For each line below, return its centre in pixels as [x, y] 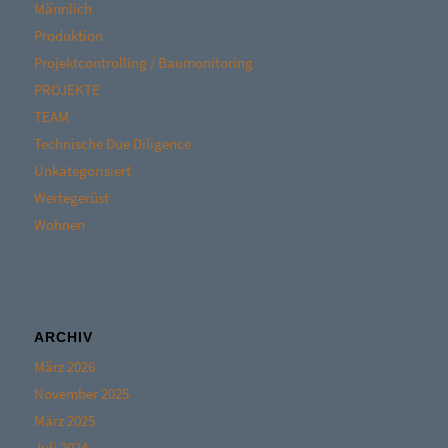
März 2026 [64, 367]
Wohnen [59, 225]
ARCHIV [63, 337]
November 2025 [81, 394]
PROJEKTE [66, 90]
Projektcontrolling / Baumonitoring [143, 63]
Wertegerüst [71, 198]
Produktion [68, 36]
